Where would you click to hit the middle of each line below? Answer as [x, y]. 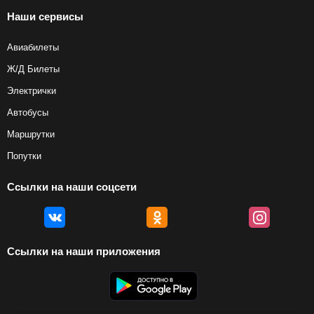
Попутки [24, 156]
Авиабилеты [33, 47]
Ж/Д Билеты [33, 69]
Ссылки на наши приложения [84, 251]
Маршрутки [31, 134]
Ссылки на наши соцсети [72, 187]
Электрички [32, 91]
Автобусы [28, 112]
